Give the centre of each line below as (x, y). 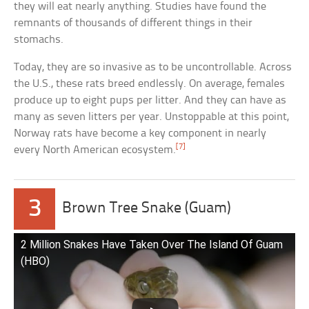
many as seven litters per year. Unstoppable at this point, (152, 117)
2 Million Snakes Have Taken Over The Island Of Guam (152, 245)
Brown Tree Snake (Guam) (147, 209)
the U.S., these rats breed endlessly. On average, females (150, 84)
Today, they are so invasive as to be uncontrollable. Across (153, 68)
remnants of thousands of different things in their (133, 23)
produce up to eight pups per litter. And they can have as (150, 101)
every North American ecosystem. (95, 150)
